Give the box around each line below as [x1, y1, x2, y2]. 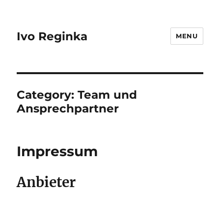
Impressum [17, 143, 98, 160]
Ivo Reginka [17, 29, 88, 43]
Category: [17, 88, 78, 102]
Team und [78, 88, 137, 102]
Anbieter [17, 173, 76, 191]
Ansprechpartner [17, 102, 119, 115]
